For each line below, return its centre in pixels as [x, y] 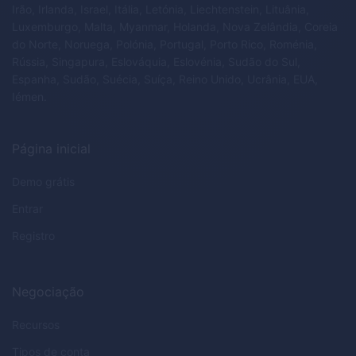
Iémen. [29, 97]
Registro [33, 236]
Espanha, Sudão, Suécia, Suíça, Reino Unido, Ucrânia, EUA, [165, 79]
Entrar [27, 209]
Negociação [48, 292]
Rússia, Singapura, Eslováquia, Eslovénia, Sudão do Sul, [156, 62]
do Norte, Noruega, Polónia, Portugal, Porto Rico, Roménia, [164, 44]
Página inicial [51, 149]
